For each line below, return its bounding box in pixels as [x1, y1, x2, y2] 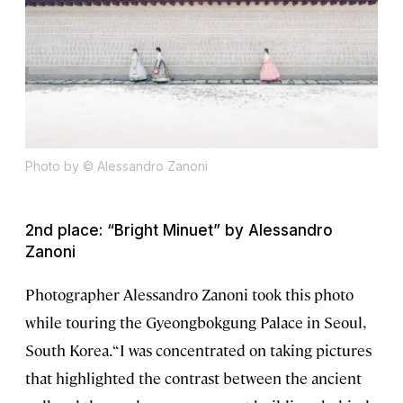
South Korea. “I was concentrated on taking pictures [25, 339, 372, 360]
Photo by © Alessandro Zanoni [25, 157, 208, 174]
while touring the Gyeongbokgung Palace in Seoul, [25, 311, 364, 332]
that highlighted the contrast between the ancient [25, 367, 362, 388]
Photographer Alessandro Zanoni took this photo [25, 283, 354, 304]
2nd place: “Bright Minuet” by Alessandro [25, 220, 333, 239]
